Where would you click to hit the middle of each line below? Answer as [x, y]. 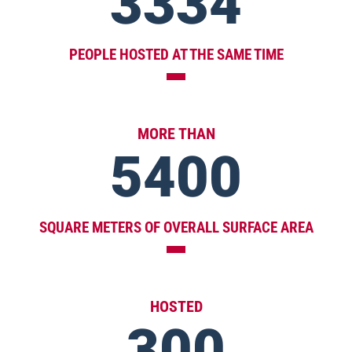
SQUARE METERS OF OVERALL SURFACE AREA [176, 227]
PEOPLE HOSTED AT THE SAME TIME [176, 54]
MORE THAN [176, 133]
